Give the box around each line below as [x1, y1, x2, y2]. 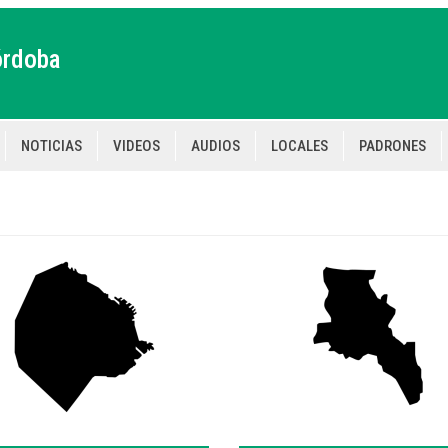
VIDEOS [113, 137, 160, 155]
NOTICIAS [21, 137, 82, 155]
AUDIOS [191, 137, 240, 155]
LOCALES [271, 137, 328, 155]
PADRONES [359, 137, 426, 155]
